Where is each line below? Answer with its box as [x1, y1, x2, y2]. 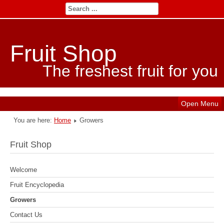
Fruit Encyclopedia [10, 180, 64, 188]
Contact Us [10, 210, 42, 218]
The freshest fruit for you [42, 62, 218, 80]
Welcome [10, 165, 37, 173]
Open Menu [181, 99, 218, 108]
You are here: [13, 116, 54, 124]
